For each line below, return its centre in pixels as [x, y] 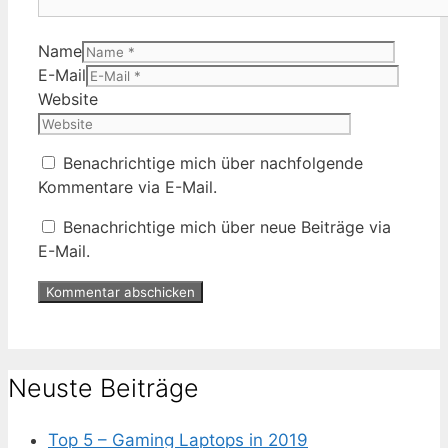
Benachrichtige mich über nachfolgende [213, 163]
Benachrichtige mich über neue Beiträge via [227, 227]
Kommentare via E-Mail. [127, 187]
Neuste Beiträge [103, 388]
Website [68, 99]
